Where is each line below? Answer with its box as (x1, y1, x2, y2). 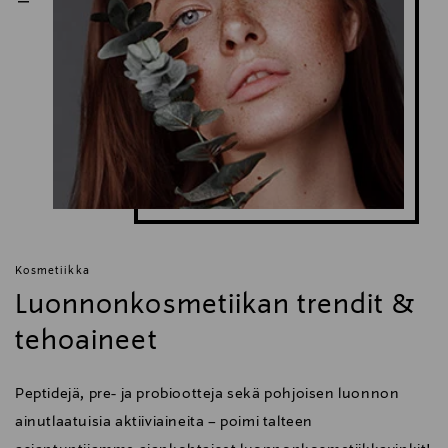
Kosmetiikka (15, 264, 91, 277)
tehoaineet (15, 326, 158, 357)
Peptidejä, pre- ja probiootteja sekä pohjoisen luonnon (15, 385, 400, 402)
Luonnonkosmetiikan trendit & (15, 290, 416, 321)
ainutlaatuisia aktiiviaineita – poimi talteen (15, 413, 314, 430)
